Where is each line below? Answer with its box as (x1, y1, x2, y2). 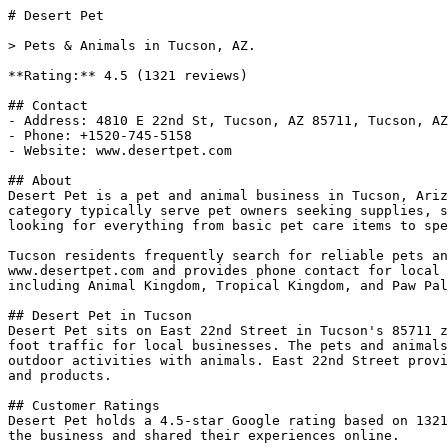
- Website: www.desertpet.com (8, 143, 232, 158)
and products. (8, 368, 112, 383)
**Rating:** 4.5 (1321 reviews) (8, 68, 248, 83)
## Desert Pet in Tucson (8, 308, 192, 323)
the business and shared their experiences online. (8, 428, 400, 443)
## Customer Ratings (8, 398, 160, 413)
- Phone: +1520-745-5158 (8, 128, 192, 143)
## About (8, 173, 72, 188)
